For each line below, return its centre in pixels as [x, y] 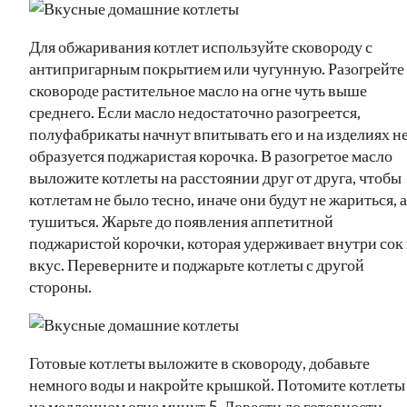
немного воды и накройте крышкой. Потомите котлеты [217, 384]
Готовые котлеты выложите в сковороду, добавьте [199, 362]
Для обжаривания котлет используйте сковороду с [201, 46]
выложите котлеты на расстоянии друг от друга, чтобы [215, 177]
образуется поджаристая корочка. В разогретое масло [211, 155]
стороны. [60, 286]
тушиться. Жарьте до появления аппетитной [181, 220]
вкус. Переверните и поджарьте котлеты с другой [197, 264]
